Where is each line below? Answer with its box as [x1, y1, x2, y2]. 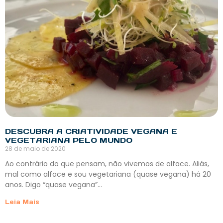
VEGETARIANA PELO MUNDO [5, 135, 132, 145]
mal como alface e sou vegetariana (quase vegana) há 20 [5, 169, 211, 179]
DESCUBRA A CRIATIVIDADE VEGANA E [5, 126, 177, 136]
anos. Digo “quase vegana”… [5, 179, 102, 190]
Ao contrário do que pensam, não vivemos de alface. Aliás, [5, 158, 209, 169]
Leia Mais [5, 198, 39, 206]
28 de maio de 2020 [5, 144, 66, 153]
